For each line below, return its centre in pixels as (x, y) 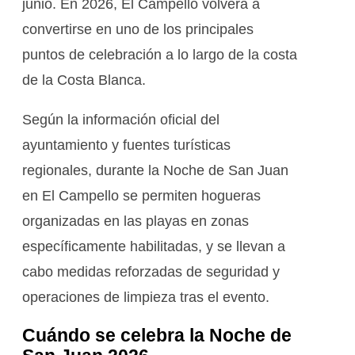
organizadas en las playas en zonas (136, 221)
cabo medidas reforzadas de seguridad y (151, 272)
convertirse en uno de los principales (138, 30)
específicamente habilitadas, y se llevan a (154, 247)
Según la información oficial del (121, 120)
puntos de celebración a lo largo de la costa (160, 55)
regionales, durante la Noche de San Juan (155, 171)
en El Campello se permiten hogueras (141, 196)
